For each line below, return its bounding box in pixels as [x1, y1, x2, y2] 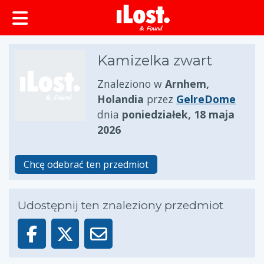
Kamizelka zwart [97, 52, 212, 69]
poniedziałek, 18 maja [122, 107, 235, 121]
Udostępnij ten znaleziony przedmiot [18, 199, 223, 212]
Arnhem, [165, 77, 209, 91]
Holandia [97, 92, 144, 106]
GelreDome [176, 92, 236, 106]
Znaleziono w [97, 77, 165, 91]
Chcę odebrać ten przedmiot [24, 158, 148, 171]
